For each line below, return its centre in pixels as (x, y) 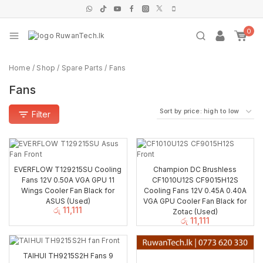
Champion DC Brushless (195, 169)
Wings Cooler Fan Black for (68, 190)
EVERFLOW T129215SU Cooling (68, 169)
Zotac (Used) (195, 212)
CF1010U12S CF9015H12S (195, 180)
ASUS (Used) (68, 201)
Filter (41, 114)
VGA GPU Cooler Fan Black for (195, 201)
